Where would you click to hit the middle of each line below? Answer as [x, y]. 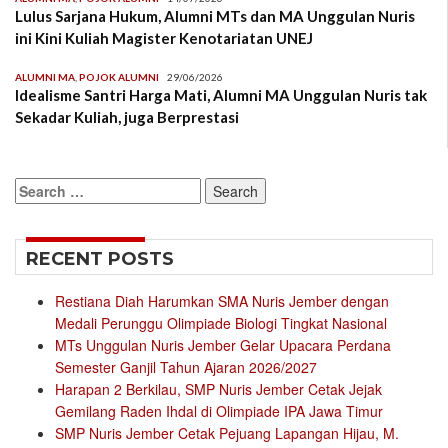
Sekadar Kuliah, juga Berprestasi [127, 117]
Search [37, 188]
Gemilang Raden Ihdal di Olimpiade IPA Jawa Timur [221, 411]
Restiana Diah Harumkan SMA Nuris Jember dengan [222, 301]
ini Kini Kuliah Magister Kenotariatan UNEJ [164, 38]
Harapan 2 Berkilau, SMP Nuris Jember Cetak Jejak [218, 389]
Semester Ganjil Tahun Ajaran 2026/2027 [186, 367]
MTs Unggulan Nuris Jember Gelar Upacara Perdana [223, 345]
